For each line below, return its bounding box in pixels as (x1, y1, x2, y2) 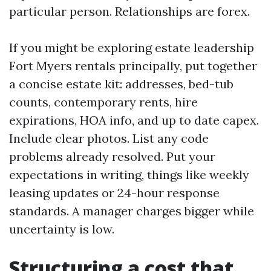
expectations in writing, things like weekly (9, 167, 249, 182)
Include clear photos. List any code (9, 131, 209, 146)
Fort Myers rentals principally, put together (9, 58, 257, 73)
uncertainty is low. (9, 221, 114, 237)
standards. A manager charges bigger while (9, 203, 254, 218)
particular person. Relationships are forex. (9, 4, 250, 19)
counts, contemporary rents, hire (9, 94, 198, 109)
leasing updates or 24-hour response (9, 185, 220, 200)
